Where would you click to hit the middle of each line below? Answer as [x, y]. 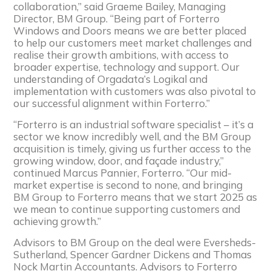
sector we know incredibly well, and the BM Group [132, 136]
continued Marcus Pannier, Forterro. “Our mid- [123, 172]
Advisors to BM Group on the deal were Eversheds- [135, 242]
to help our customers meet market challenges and [133, 42]
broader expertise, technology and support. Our [127, 67]
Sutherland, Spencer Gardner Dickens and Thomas [133, 254]
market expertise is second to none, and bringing [128, 184]
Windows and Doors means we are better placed [130, 30]
